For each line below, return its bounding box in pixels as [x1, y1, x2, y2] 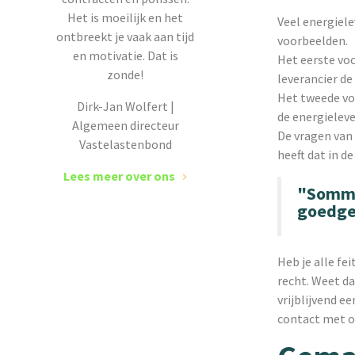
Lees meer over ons [63, 168, 175, 184]
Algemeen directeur [71, 117, 179, 133]
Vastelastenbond [78, 136, 172, 152]
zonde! [107, 67, 143, 82]
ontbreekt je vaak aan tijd [56, 29, 194, 44]
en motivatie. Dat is [72, 48, 178, 63]
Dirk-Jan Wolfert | [76, 98, 174, 114]
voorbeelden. [277, 32, 348, 48]
